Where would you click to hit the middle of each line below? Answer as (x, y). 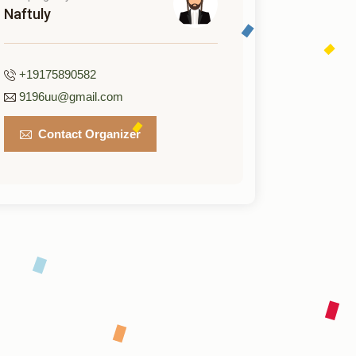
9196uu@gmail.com (71, 97)
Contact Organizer (87, 134)
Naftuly (27, 14)
